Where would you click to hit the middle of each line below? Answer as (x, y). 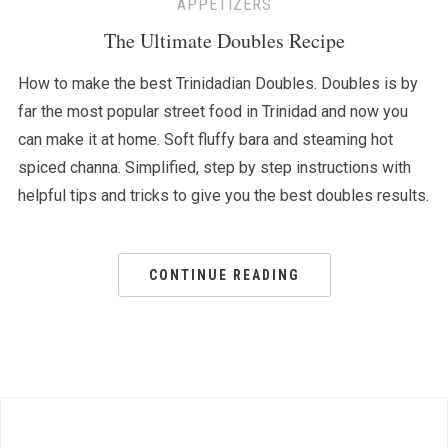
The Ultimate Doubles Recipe (224, 40)
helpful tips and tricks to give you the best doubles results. (223, 195)
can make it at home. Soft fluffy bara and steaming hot (205, 139)
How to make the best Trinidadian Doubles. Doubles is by (217, 83)
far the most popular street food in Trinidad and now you (212, 111)
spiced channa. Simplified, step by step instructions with (214, 167)
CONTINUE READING (224, 275)
